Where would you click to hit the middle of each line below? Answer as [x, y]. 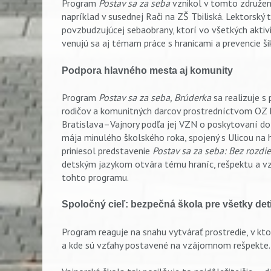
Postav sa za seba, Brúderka [155, 97]
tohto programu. [95, 177]
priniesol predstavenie [107, 150]
